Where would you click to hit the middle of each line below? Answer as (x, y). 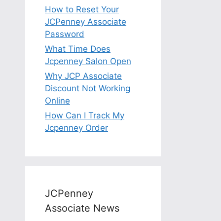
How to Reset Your (82, 9)
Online (57, 100)
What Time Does (78, 49)
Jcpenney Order (76, 128)
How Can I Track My (85, 115)
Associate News (82, 208)
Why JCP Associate (83, 76)
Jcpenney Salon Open (88, 61)
